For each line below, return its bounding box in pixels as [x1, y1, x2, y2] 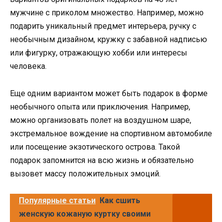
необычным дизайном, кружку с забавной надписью [10, 35, 207, 45]
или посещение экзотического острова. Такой [10, 142, 180, 152]
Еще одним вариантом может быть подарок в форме [10, 88, 208, 98]
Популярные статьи [19, 195, 96, 205]
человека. [10, 61, 47, 71]
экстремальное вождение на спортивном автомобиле [10, 128, 212, 138]
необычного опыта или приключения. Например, [10, 102, 190, 111]
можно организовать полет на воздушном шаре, [10, 115, 191, 125]
